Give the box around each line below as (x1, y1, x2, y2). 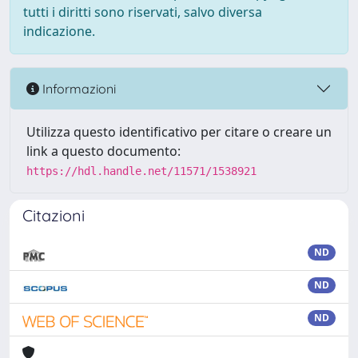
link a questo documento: (26, 142, 181, 160)
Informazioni (39, 80, 116, 97)
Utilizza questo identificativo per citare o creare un (26, 123, 332, 141)
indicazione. (23, 22, 95, 40)
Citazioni (22, 205, 85, 225)
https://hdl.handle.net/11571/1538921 (26, 165, 257, 177)
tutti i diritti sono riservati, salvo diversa (23, 3, 262, 21)
